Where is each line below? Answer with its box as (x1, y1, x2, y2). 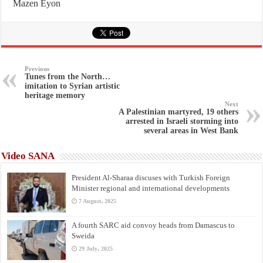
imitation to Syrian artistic (25, 81, 120, 90)
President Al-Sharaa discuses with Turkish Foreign (72, 173, 231, 182)
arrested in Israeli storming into (125, 116, 238, 126)
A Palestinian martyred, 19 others (118, 107, 238, 116)
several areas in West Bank (143, 126, 238, 135)
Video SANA (1, 150, 55, 161)
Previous (25, 65, 50, 72)
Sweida (72, 231, 95, 240)
